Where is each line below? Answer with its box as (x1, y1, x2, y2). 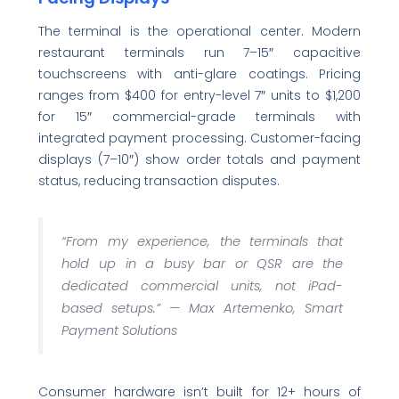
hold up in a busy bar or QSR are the (61, 254, 344, 273)
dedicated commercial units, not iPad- (61, 276, 344, 295)
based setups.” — (61, 298, 190, 317)
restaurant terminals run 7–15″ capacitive (37, 44, 362, 61)
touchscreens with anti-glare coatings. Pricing (37, 65, 362, 83)
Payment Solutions (61, 321, 178, 339)
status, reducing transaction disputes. (37, 172, 280, 190)
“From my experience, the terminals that (61, 232, 344, 250)
